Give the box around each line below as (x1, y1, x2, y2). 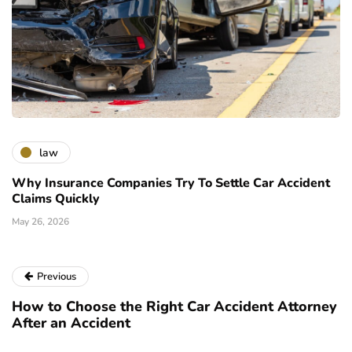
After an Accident (12, 313, 130, 333)
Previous (37, 269, 76, 284)
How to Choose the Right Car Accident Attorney (12, 297, 337, 317)
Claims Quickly (12, 190, 100, 208)
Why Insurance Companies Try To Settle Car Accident (12, 174, 330, 192)
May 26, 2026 (12, 215, 69, 229)
